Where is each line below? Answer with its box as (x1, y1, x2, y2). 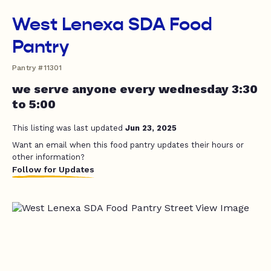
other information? (12, 152, 85, 162)
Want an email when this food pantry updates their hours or (12, 140, 244, 149)
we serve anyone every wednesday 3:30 (12, 82, 258, 96)
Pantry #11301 (12, 64, 62, 72)
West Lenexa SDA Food (12, 13, 212, 35)
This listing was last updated (12, 123, 125, 132)
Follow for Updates (12, 165, 94, 174)
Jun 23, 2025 (125, 123, 177, 132)
